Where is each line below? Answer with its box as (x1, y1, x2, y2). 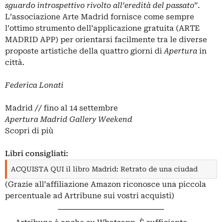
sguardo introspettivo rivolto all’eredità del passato (5, 1, 194, 10)
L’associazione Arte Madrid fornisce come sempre (5, 12, 194, 22)
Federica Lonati (5, 81, 63, 90)
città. (5, 58, 26, 67)
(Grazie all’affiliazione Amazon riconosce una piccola (5, 180, 206, 189)
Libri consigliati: (5, 149, 68, 159)
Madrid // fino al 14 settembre (5, 104, 120, 113)
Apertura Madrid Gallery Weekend (5, 115, 132, 124)
